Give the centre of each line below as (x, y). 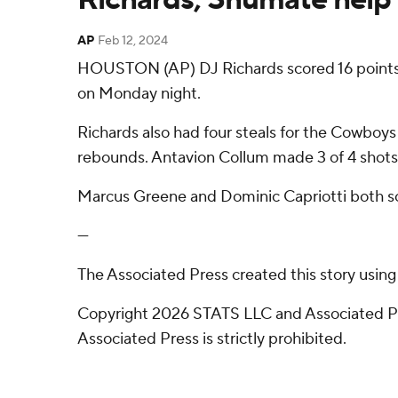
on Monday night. (139, 94)
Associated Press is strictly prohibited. (212, 339)
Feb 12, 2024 (133, 41)
